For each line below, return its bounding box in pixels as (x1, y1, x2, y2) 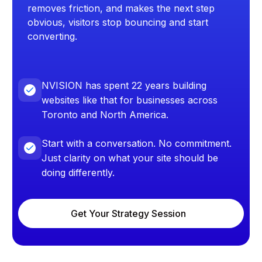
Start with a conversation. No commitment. (42, 137, 232, 150)
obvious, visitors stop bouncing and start (27, 16, 208, 29)
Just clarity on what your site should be (42, 152, 218, 164)
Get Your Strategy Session (70, 208, 186, 220)
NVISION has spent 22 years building (42, 80, 206, 92)
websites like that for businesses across (42, 94, 218, 106)
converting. (27, 30, 77, 43)
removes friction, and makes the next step (27, 2, 215, 15)
